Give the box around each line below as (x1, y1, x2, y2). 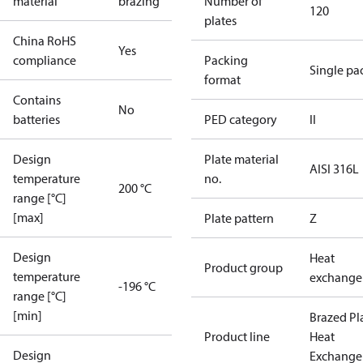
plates (204, 12, 237, 28)
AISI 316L (310, 160, 359, 177)
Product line (204, 328, 270, 344)
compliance (13, 52, 76, 68)
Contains (13, 92, 61, 108)
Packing (204, 52, 248, 68)
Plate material (204, 151, 279, 167)
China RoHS (13, 32, 76, 49)
